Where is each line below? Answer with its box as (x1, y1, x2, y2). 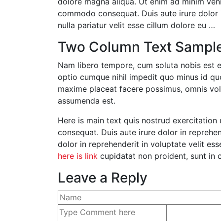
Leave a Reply (58, 169, 147, 186)
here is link (58, 150, 98, 161)
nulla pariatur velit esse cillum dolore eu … (58, 20, 215, 30)
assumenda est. (58, 95, 115, 106)
